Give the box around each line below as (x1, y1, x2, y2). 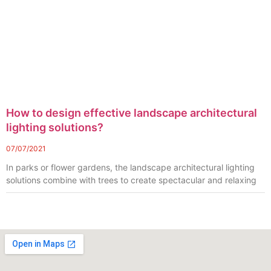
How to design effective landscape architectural (6, 106, 257, 120)
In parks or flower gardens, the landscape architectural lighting (6, 162, 255, 173)
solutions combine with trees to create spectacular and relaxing (6, 175, 256, 186)
